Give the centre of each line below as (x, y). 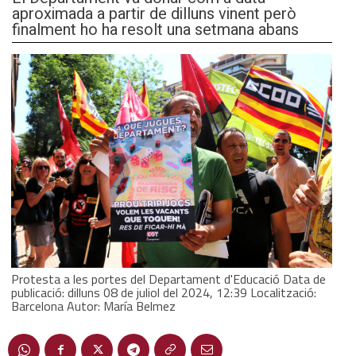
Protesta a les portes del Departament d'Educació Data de (168, 279)
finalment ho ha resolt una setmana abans (155, 29)
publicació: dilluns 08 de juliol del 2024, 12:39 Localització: (164, 292)
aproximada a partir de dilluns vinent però (154, 14)
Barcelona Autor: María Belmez (93, 306)
